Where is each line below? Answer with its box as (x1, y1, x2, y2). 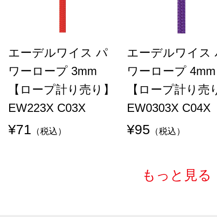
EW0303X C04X (127, 101, 211, 114)
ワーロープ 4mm (127, 64, 216, 77)
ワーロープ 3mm (8, 64, 97, 77)
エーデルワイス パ (8, 46, 108, 59)
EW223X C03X (8, 101, 86, 114)
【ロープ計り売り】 (8, 82, 115, 96)
